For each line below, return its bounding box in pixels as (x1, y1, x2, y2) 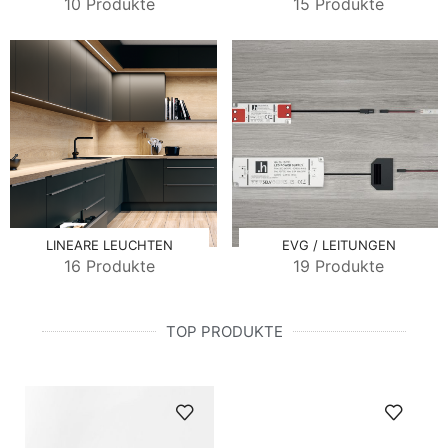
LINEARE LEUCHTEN (46, 237, 173, 254)
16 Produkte (64, 255, 155, 276)
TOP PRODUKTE (165, 321, 283, 341)
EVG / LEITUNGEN (281, 237, 396, 254)
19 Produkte (293, 255, 384, 276)
